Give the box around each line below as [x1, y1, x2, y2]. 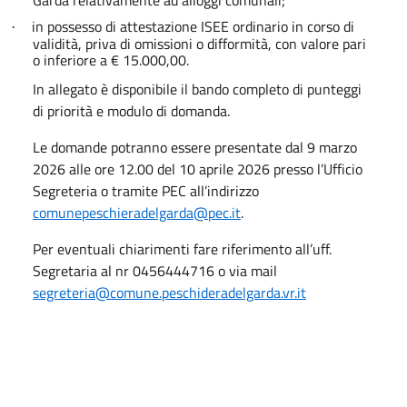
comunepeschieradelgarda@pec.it [33, 201, 241, 223]
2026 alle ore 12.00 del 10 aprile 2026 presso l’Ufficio [33, 157, 362, 180]
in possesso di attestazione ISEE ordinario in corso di [32, 15, 354, 37]
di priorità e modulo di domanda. [33, 99, 230, 122]
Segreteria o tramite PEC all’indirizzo [33, 179, 259, 202]
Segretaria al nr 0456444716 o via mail [33, 259, 277, 282]
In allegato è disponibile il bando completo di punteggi [33, 77, 362, 100]
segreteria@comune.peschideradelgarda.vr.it [33, 281, 306, 303]
